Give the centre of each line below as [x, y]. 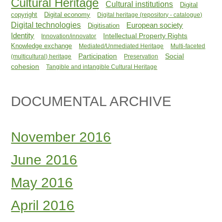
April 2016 [43, 205]
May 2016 [42, 182]
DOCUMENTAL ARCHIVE [91, 102]
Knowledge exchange [42, 46]
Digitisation [104, 25]
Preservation [141, 56]
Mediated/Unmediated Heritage [121, 46]
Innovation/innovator [69, 36]
